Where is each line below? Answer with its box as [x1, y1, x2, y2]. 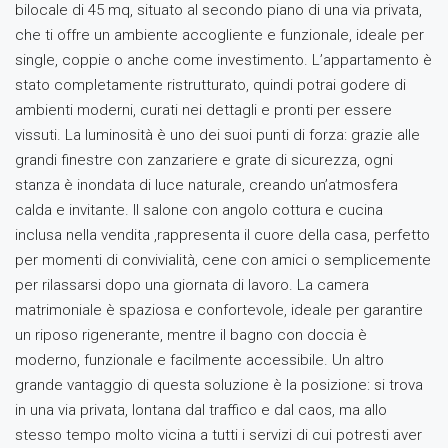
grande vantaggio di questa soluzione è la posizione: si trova [15, 376, 423, 394]
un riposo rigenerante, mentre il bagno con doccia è [15, 326, 367, 344]
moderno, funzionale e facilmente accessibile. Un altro [15, 351, 384, 369]
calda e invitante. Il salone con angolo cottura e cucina [15, 201, 383, 219]
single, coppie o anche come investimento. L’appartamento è [15, 51, 432, 69]
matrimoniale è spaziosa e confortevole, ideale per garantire [15, 301, 423, 319]
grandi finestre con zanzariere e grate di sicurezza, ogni [15, 151, 393, 169]
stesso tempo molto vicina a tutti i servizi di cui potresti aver [15, 426, 422, 444]
